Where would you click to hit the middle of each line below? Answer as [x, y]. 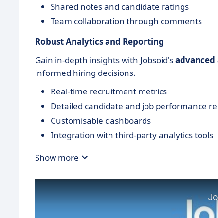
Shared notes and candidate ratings [120, 7]
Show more [57, 157]
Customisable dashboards [101, 121]
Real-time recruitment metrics [109, 91]
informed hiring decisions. [85, 73]
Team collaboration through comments [126, 21]
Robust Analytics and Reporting [100, 42]
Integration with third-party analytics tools [132, 135]
